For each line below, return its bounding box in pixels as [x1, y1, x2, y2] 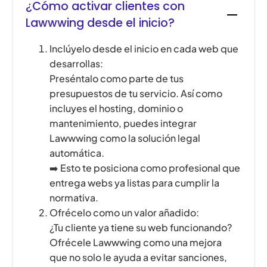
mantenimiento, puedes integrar [49, 116, 197, 129]
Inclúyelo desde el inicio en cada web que [49, 42, 239, 55]
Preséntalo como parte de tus [49, 72, 184, 85]
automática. [49, 146, 105, 159]
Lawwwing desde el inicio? [26, 14, 175, 31]
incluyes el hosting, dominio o [49, 101, 184, 114]
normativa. [49, 191, 99, 204]
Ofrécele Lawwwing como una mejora [49, 235, 222, 249]
